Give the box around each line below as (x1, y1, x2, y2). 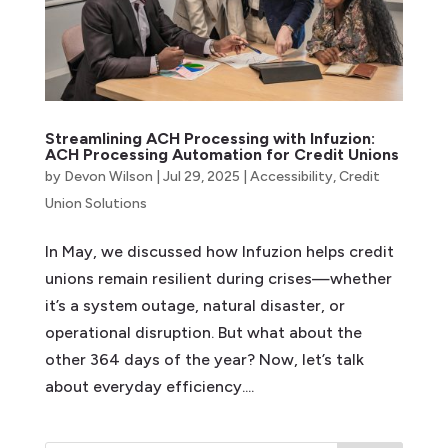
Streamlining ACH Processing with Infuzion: (44, 128, 375, 148)
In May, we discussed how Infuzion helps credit (44, 241, 394, 261)
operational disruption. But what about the (44, 322, 362, 342)
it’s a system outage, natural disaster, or (44, 295, 345, 315)
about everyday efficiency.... (44, 376, 254, 396)
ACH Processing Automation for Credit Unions (44, 144, 399, 164)
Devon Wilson (63, 167, 153, 185)
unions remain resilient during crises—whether (44, 268, 392, 288)
